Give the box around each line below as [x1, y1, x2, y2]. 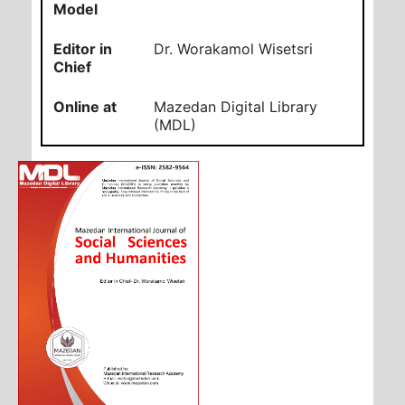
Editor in [53, 39, 112, 58]
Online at [53, 97, 117, 116]
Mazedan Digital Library [154, 97, 317, 116]
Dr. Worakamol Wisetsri [154, 39, 313, 58]
